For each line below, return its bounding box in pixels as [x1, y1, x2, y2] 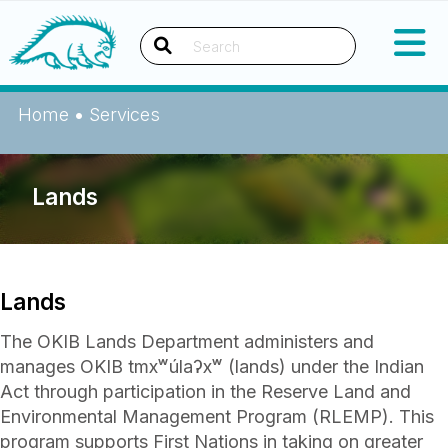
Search [161, 56, 204, 72]
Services [89, 104, 160, 126]
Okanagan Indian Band [114, 16, 303, 38]
